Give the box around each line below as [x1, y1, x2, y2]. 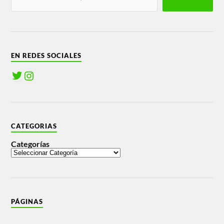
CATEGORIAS [11, 122, 57, 130]
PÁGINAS [11, 197, 43, 206]
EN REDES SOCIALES [11, 51, 82, 60]
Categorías [11, 139, 50, 149]
